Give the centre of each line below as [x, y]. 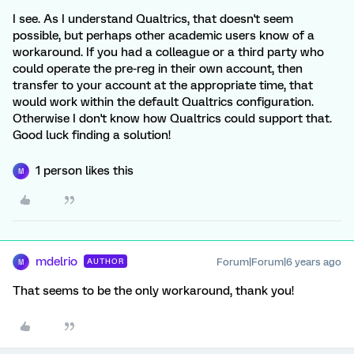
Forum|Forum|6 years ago [279, 262]
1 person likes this [85, 171]
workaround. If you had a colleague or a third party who [168, 52]
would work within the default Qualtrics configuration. [163, 102]
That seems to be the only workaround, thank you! [153, 291]
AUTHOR [105, 261]
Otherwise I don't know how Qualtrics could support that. [172, 119]
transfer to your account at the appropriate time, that [163, 85]
